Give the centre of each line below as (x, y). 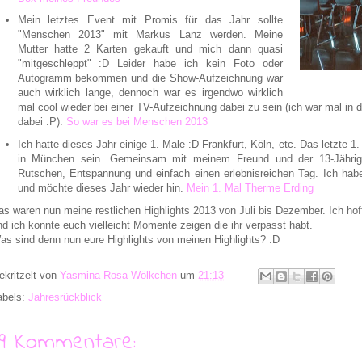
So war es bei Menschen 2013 (137, 122)
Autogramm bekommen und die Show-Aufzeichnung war (150, 78)
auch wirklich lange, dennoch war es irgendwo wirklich (150, 93)
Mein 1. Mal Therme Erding (250, 188)
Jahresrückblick (65, 297)
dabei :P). (42, 122)
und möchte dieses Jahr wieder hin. (102, 188)
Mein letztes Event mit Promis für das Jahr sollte (150, 20)
